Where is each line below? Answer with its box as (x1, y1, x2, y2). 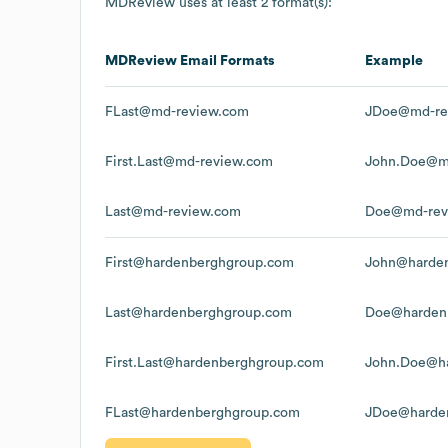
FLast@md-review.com (105, 104, 249, 119)
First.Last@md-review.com (105, 154, 273, 169)
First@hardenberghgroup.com (105, 255, 294, 270)
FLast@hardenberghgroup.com (105, 405, 300, 420)
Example (365, 53, 423, 68)
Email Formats (177, 53, 275, 68)
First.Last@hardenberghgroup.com (105, 355, 324, 370)
